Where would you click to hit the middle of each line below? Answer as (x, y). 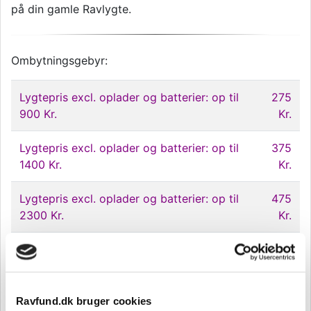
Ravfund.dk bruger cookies (84, 301)
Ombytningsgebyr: (59, 60)
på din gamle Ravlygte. (71, 9)
